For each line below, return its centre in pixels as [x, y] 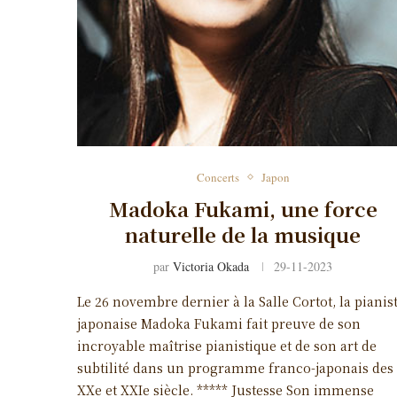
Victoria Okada [211, 266]
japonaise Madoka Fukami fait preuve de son [219, 323]
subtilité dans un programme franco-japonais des [235, 367]
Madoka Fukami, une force [243, 208]
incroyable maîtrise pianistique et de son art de [227, 345]
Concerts [218, 177]
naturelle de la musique [243, 234]
